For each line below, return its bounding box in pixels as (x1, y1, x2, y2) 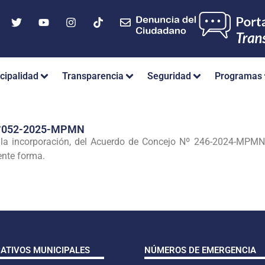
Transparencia (62, 70, 124, 82)
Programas (215, 70, 262, 82)
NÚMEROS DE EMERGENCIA (144, 244, 256, 256)
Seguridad (147, 70, 191, 82)
